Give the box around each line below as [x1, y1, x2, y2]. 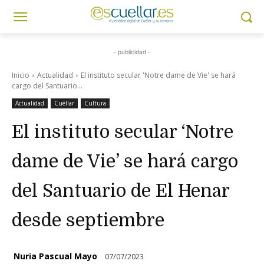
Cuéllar [54, 99, 74, 107]
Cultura [84, 99, 106, 107]
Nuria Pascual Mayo [14, 250, 97, 262]
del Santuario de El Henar [12, 181, 229, 201]
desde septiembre [12, 210, 164, 230]
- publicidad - [113, 48, 151, 55]
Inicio [12, 70, 29, 80]
